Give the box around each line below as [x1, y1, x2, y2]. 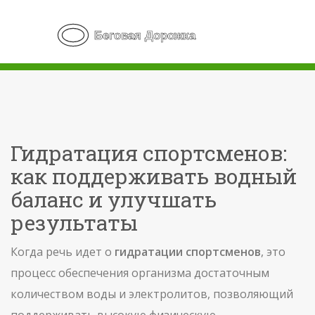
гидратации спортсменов [115, 244, 261, 259]
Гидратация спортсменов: [11, 139, 287, 167]
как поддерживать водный [11, 162, 297, 190]
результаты [11, 209, 138, 236]
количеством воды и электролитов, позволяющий [11, 286, 293, 302]
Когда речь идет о [11, 244, 115, 259]
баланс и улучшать [11, 186, 217, 213]
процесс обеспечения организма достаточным [11, 265, 269, 281]
